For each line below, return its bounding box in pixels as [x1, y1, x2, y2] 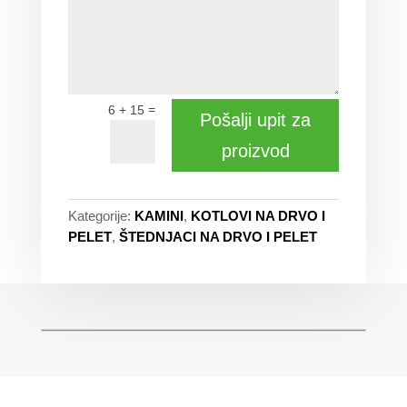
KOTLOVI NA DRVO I [190, 207, 325, 223]
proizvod [221, 140, 290, 161]
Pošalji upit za [200, 109, 312, 130]
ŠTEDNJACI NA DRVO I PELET [118, 228, 317, 244]
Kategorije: [67, 207, 131, 223]
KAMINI [134, 207, 184, 223]
